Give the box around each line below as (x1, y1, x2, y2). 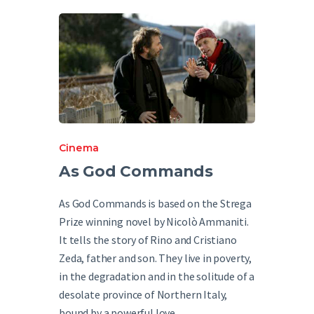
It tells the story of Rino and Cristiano (59, 232, 237, 247)
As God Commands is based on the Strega (59, 196, 252, 210)
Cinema (59, 142, 99, 155)
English (59, 13, 112, 35)
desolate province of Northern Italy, (59, 287, 228, 301)
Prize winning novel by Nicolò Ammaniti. (59, 214, 249, 228)
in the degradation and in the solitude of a (59, 268, 255, 283)
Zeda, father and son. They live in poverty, (59, 250, 252, 265)
